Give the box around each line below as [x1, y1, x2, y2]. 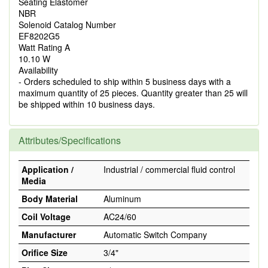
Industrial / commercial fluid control [103, 163, 235, 175]
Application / [22, 163, 74, 175]
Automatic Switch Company [103, 229, 207, 240]
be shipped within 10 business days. [19, 98, 155, 110]
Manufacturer [22, 229, 76, 240]
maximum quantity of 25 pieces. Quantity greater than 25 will [19, 87, 248, 99]
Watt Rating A [19, 41, 70, 53]
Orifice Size [22, 246, 68, 258]
